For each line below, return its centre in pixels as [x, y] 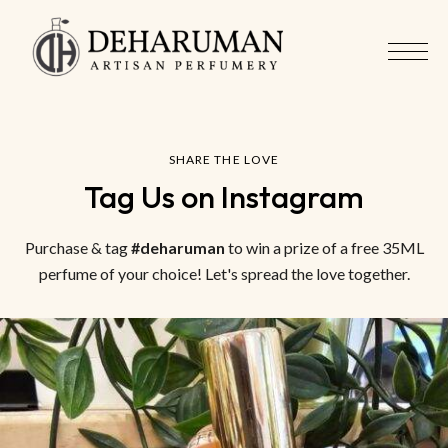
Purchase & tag [77, 248]
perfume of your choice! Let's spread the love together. [224, 274]
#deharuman [177, 248]
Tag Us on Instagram [224, 197]
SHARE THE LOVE [224, 160]
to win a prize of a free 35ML [324, 248]
